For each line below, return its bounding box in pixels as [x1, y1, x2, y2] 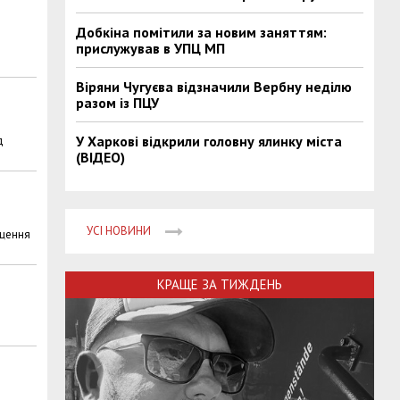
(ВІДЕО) [76, 148, 126, 166]
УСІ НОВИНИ [87, 223, 152, 238]
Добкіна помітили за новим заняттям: [76, 23, 328, 41]
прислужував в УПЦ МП [76, 39, 226, 57]
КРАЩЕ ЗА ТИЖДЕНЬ [157, 276, 283, 293]
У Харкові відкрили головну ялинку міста [76, 132, 343, 150]
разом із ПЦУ [76, 94, 160, 112]
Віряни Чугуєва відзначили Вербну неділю [76, 78, 353, 96]
